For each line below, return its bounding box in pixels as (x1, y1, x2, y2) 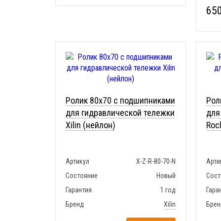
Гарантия (66, 186, 92, 194)
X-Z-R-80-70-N (136, 157, 176, 166)
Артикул (66, 157, 89, 166)
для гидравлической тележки (66, 108, 175, 118)
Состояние (66, 172, 98, 180)
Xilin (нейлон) (66, 120, 115, 131)
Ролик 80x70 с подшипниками (66, 95, 175, 106)
